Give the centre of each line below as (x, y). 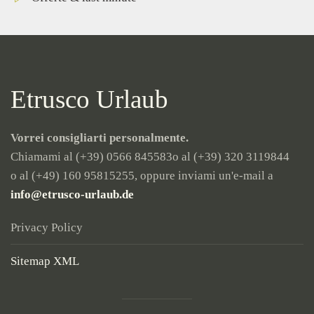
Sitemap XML (45, 261)
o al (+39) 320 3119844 (231, 156)
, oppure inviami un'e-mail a (204, 175)
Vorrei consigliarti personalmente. (100, 137)
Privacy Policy (47, 227)
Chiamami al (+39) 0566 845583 (91, 156)
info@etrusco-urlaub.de (72, 194)
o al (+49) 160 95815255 (73, 175)
